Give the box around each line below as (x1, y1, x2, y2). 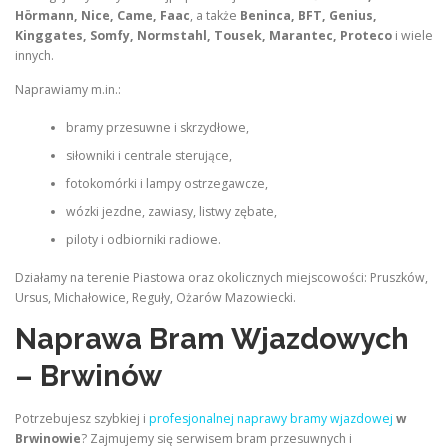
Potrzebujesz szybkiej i (15, 409, 149, 427)
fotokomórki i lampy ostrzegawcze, (65, 174, 268, 192)
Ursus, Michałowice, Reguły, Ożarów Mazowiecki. (15, 289, 296, 307)
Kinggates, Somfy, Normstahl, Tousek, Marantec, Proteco (15, 27, 392, 45)
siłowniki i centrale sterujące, (65, 146, 232, 164)
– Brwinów (15, 359, 162, 394)
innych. (15, 47, 54, 65)
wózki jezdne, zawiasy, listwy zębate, (65, 202, 277, 220)
